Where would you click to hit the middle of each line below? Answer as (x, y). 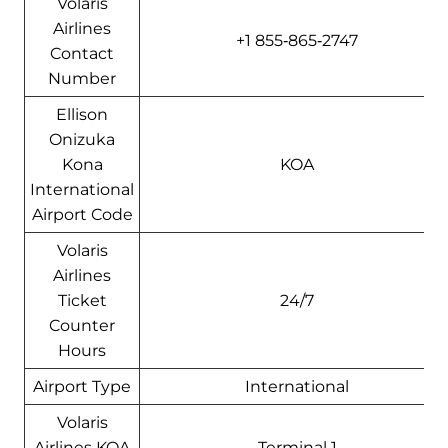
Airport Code (82, 214)
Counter (82, 325)
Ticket (82, 300)
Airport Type (82, 386)
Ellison (82, 114)
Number (82, 78)
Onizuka (82, 139)
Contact (82, 53)
